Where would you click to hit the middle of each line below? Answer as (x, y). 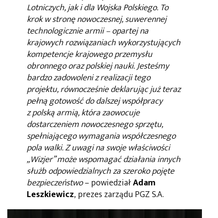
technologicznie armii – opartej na (88, 31)
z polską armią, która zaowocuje (83, 113)
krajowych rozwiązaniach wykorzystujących (104, 43)
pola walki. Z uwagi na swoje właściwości (98, 148)
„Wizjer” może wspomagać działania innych (104, 159)
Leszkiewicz (50, 194)
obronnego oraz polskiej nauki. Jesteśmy (98, 66)
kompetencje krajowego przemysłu (90, 54)
